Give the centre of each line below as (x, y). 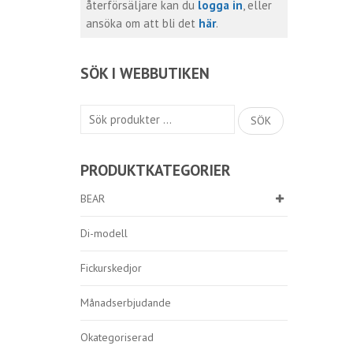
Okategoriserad (117, 337)
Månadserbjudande (126, 303)
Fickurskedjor (111, 268)
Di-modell (104, 233)
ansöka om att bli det (142, 23)
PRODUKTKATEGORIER (156, 170)
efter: (92, 131)
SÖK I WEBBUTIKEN (145, 73)
